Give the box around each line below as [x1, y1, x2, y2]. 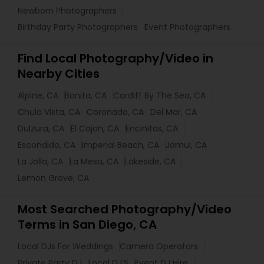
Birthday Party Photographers [18, 21, 138, 33]
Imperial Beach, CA [82, 138, 159, 151]
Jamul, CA [166, 138, 207, 151]
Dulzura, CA [18, 122, 64, 134]
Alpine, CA [18, 89, 58, 101]
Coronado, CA [87, 105, 144, 118]
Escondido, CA [18, 138, 75, 151]
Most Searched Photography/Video [18, 200, 232, 217]
